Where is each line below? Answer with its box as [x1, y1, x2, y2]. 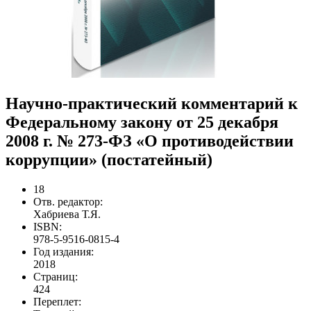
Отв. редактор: [33, 195, 103, 208]
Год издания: [33, 245, 94, 258]
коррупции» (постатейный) [6, 150, 212, 169]
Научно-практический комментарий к [6, 94, 298, 112]
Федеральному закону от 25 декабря [6, 112, 278, 131]
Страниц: [33, 270, 78, 283]
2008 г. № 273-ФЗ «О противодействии [6, 131, 294, 150]
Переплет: [33, 295, 81, 308]
